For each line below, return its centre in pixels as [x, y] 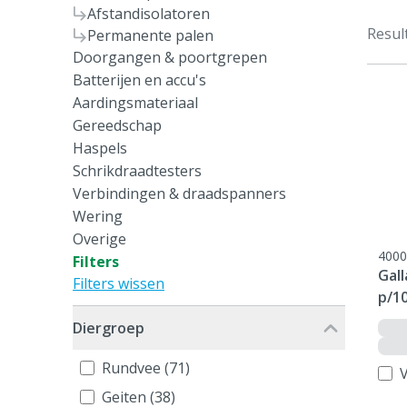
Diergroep [109, 328]
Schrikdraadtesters [137, 171]
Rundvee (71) [146, 368]
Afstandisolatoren [149, 14]
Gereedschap [117, 125]
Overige [99, 239]
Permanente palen [150, 35]
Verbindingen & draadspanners [179, 194]
